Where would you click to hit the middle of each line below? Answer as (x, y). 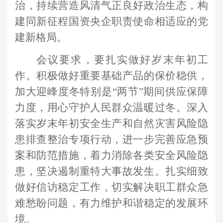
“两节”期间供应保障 (160, 92)
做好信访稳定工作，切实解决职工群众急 (111, 187)
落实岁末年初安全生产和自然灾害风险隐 (111, 124)
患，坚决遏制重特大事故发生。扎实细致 (111, 171)
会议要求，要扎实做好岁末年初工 (122, 60)
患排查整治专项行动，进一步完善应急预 (111, 140)
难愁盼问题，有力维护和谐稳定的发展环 (111, 203)
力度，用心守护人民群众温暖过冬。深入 (111, 108)
